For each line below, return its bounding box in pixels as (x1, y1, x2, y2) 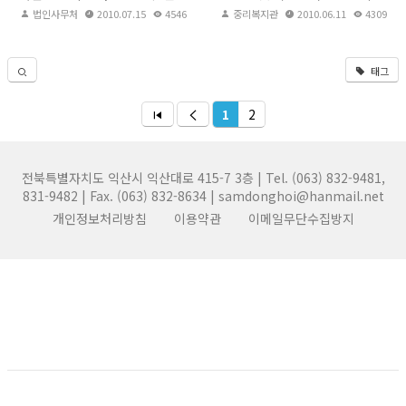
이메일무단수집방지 (247, 208, 354, 227)
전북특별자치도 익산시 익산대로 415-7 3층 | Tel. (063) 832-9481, (21, 168, 385, 187)
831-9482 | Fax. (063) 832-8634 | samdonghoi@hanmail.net (22, 186, 384, 205)
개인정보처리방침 (52, 208, 147, 227)
